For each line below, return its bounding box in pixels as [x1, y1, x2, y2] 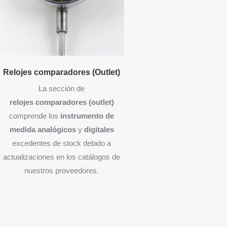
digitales [84, 125, 114, 134]
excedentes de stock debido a [12, 139, 111, 148]
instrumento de [60, 111, 115, 121]
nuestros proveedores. [24, 166, 99, 175]
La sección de [39, 84, 85, 93]
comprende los [9, 111, 61, 121]
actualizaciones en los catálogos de [3, 153, 121, 162]
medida [9, 125, 35, 134]
